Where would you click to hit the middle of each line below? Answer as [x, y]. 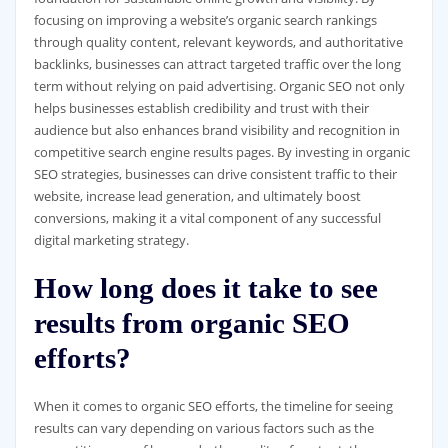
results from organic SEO [191, 323]
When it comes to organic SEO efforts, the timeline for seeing [213, 405]
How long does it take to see [205, 288]
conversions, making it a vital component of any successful [207, 218]
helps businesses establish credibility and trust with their [201, 108]
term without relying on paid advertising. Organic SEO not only [219, 86]
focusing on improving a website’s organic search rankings [205, 20]
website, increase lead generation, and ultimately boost [197, 196]
